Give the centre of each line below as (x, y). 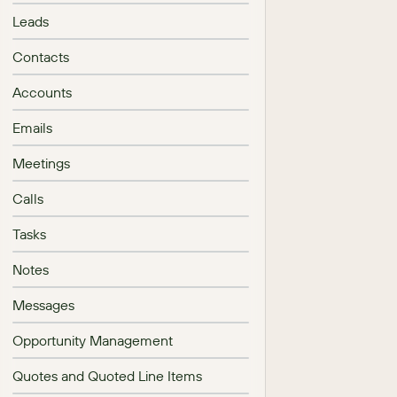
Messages (43, 305)
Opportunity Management (93, 340)
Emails (32, 128)
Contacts (41, 57)
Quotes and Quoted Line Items (107, 376)
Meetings (41, 163)
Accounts (42, 92)
